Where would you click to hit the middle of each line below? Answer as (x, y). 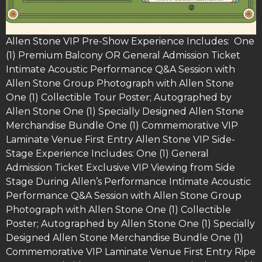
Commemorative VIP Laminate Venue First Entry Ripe (131, 252)
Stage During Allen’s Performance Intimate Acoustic (128, 182)
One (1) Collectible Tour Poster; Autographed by (119, 98)
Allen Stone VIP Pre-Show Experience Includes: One (130, 42)
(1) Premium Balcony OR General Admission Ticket (123, 56)
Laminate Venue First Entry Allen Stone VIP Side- (120, 140)
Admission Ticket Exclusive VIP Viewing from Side (120, 168)
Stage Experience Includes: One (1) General (107, 154)
